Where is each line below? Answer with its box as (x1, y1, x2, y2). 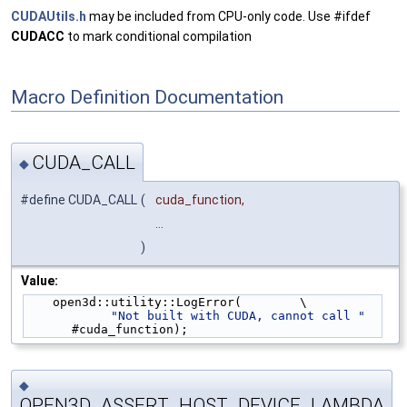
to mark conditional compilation (65, 28, 252, 44)
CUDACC (11, 28, 65, 44)
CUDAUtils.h (11, 8, 86, 24)
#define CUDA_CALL (20, 193, 137, 208)
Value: (21, 273, 58, 289)
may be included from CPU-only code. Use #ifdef (86, 8, 371, 24)
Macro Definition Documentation (11, 85, 283, 108)
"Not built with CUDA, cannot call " (111, 309, 365, 323)
